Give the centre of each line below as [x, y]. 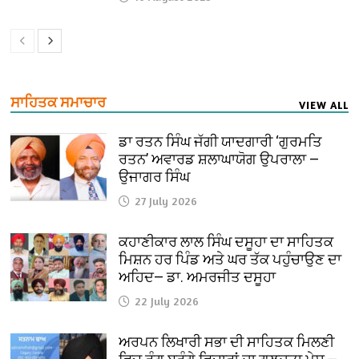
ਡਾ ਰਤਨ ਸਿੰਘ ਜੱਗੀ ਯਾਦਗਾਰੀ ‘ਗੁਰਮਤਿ [221, 142]
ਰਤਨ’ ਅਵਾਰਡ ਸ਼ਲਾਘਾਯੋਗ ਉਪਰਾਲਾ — [219, 159]
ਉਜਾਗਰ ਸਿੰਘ [155, 177]
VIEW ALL [323, 105]
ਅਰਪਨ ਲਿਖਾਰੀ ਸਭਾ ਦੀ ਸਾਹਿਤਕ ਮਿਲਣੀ [227, 342]
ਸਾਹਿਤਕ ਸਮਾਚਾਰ [58, 103]
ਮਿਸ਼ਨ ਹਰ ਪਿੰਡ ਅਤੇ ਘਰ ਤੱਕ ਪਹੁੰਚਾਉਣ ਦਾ [230, 260]
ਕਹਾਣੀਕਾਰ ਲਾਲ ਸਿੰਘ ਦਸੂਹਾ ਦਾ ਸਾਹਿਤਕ [226, 242]
